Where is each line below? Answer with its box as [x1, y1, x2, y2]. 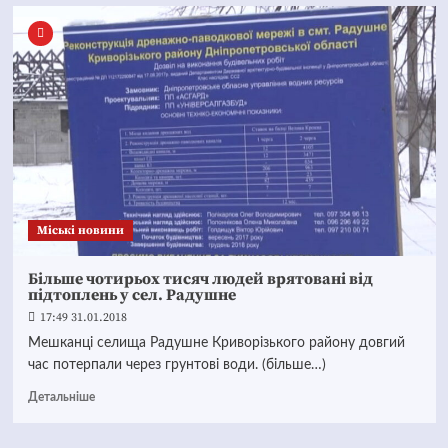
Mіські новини [36, 223, 124, 238]
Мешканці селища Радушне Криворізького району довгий [27, 336, 405, 350]
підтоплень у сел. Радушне [27, 285, 236, 305]
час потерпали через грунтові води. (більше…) [27, 358, 326, 372]
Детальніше [27, 391, 95, 403]
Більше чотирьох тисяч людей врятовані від [27, 269, 373, 289]
